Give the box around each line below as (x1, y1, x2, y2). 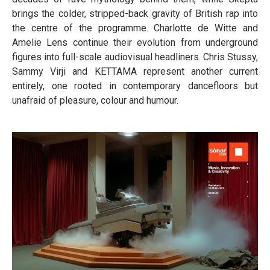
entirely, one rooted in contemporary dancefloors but (12, 80, 258, 92)
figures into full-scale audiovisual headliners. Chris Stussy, (12, 51, 258, 63)
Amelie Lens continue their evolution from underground (12, 37, 258, 48)
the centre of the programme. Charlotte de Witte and (12, 22, 258, 34)
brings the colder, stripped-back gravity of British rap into (12, 8, 258, 19)
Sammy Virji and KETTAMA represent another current (12, 66, 258, 77)
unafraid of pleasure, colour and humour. (12, 95, 178, 106)
